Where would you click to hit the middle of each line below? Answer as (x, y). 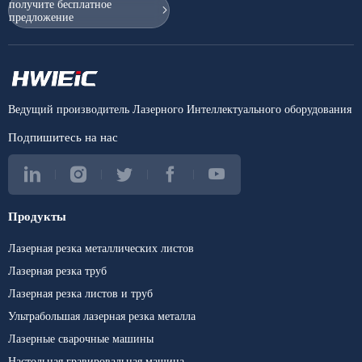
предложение (41, 17)
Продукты (37, 216)
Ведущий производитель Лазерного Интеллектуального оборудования (180, 109)
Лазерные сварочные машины (81, 338)
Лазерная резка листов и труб (80, 293)
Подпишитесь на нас (63, 137)
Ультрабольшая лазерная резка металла (102, 316)
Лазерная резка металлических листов (101, 248)
